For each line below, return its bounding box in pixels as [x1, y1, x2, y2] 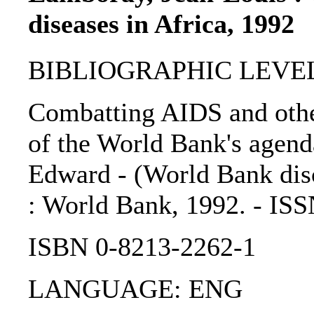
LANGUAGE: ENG [28, 274, 243, 304]
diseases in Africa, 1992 [28, 9, 294, 39]
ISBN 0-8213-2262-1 [28, 232, 256, 262]
